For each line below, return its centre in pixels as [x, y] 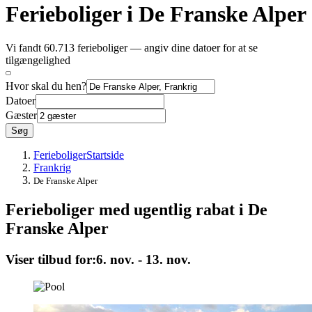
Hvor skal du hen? [46, 86]
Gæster [21, 115]
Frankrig [52, 167]
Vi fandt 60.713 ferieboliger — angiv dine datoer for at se [132, 47]
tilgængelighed [38, 60]
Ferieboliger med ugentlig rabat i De [136, 209]
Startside [105, 155]
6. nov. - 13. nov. [143, 259]
